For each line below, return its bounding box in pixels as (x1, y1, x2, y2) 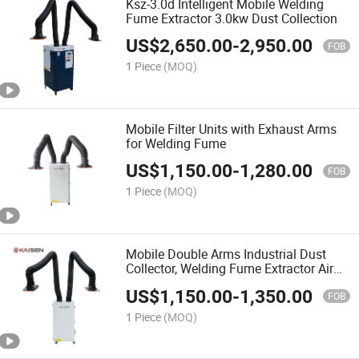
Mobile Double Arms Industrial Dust (126, 245, 327, 264)
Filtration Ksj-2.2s (126, 274, 225, 292)
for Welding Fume (126, 134, 227, 152)
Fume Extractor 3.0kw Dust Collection (126, 9, 338, 27)
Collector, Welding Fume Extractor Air (126, 260, 334, 278)
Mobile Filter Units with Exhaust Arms (126, 119, 337, 138)
